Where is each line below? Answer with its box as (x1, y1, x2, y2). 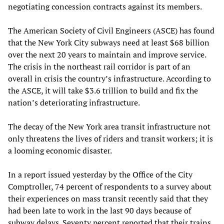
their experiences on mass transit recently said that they (8, 192, 208, 204)
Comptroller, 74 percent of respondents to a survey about (8, 180, 211, 192)
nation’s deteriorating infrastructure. (8, 96, 140, 108)
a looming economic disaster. (8, 144, 112, 156)
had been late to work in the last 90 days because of (8, 204, 191, 216)
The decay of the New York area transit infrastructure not (8, 120, 210, 132)
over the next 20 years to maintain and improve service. (8, 48, 206, 60)
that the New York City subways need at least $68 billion (8, 36, 209, 48)
